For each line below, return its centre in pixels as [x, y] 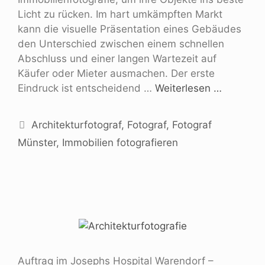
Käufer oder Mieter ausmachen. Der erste [116, 73]
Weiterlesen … [188, 88]
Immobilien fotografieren [120, 142]
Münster [37, 142]
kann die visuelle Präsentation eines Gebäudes [130, 29]
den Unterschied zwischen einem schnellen [121, 43]
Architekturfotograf [77, 125]
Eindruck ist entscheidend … [86, 88]
